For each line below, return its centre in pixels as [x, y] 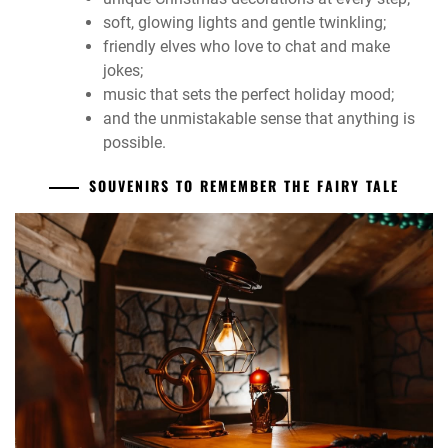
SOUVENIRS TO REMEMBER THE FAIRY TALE [244, 185]
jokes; [123, 70]
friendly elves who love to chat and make [246, 46]
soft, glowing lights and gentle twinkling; [244, 22]
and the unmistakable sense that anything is [259, 118]
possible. [134, 142]
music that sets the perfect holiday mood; [248, 94]
